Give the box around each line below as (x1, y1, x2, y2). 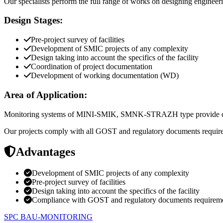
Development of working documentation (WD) (31, 71, 179, 80)
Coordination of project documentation (31, 62, 152, 71)
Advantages (16, 145, 75, 159)
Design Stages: (4, 15, 63, 26)
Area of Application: (4, 89, 87, 100)
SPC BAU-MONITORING (4, 213, 93, 222)
